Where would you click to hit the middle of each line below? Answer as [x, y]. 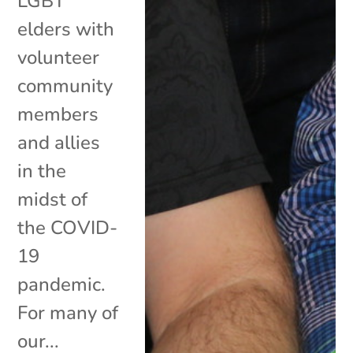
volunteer [59, 57]
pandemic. [62, 284]
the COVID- [68, 227]
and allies [59, 142]
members [58, 114]
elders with [66, 29]
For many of [68, 312]
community [65, 85]
